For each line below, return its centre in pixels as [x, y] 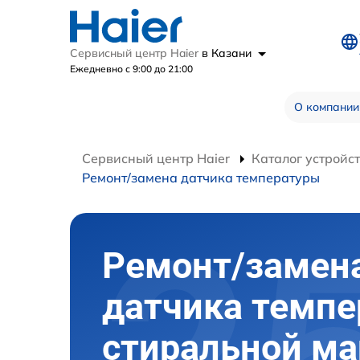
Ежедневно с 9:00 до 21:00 [131, 68]
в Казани [228, 53]
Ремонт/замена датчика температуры [201, 177]
